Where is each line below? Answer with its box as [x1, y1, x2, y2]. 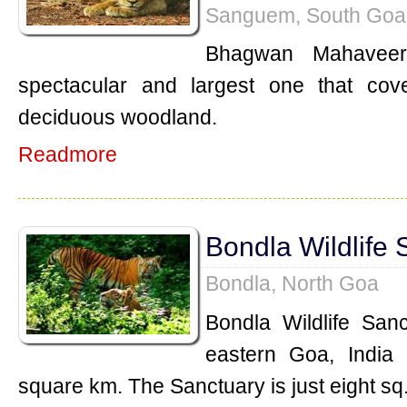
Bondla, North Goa [205, 271, 379, 295]
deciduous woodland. [18, 105, 217, 130]
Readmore [18, 142, 117, 166]
